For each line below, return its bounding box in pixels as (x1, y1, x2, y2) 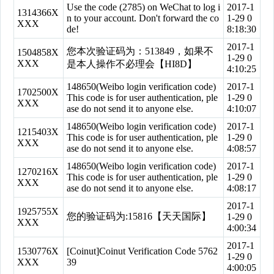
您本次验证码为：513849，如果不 (67, 46, 213, 56)
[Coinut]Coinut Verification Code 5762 (67, 246, 218, 256)
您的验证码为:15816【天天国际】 (67, 211, 211, 221)
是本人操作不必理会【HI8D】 (67, 59, 197, 69)
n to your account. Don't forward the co (67, 13, 219, 23)
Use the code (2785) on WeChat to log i (67, 2, 220, 12)
